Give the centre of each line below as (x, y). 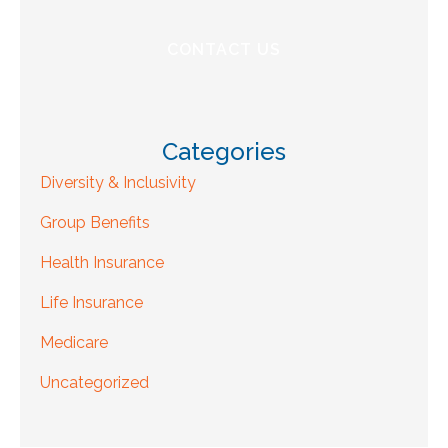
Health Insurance (102, 263)
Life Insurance (91, 303)
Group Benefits (95, 223)
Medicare (74, 343)
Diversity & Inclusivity (118, 183)
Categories (224, 152)
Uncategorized (94, 383)
